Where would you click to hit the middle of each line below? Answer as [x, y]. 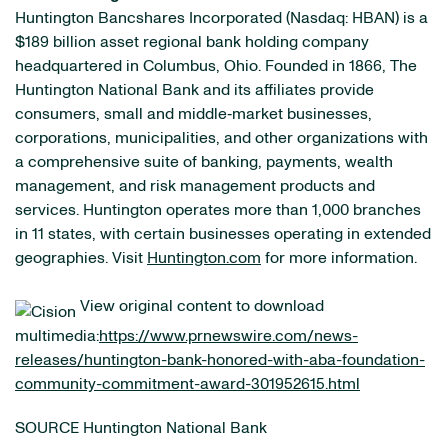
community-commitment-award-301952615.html [187, 384]
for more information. [339, 258]
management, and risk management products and [195, 186]
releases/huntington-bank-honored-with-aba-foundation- [220, 360]
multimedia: [57, 336]
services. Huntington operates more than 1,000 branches [218, 210]
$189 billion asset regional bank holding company [192, 42]
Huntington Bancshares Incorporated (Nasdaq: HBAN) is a [221, 18]
